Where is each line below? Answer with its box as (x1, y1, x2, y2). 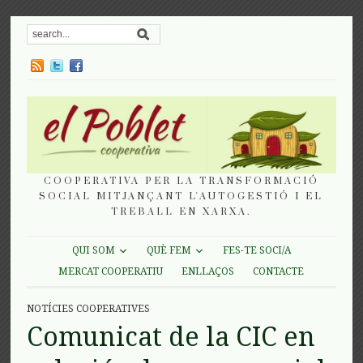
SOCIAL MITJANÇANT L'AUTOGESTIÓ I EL (39, 190, 324, 203)
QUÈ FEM (146, 245, 191, 257)
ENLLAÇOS (181, 265, 235, 277)
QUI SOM (71, 245, 115, 257)
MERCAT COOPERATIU (58, 265, 164, 277)
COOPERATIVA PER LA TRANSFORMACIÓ (43, 174, 319, 187)
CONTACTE (253, 265, 305, 277)
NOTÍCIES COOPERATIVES (27, 302, 151, 314)
